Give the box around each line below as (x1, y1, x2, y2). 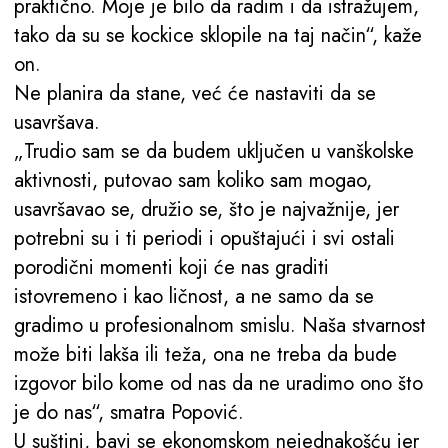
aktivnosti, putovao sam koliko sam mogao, (14, 166, 372, 196)
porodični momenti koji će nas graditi (14, 253, 329, 283)
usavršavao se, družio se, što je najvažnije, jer (14, 195, 399, 225)
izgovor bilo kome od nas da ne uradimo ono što (14, 369, 423, 399)
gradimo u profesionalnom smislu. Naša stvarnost (14, 311, 426, 341)
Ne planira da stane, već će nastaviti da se (14, 79, 376, 109)
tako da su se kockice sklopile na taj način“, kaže (14, 21, 422, 51)
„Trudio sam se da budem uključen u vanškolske (14, 137, 414, 167)
